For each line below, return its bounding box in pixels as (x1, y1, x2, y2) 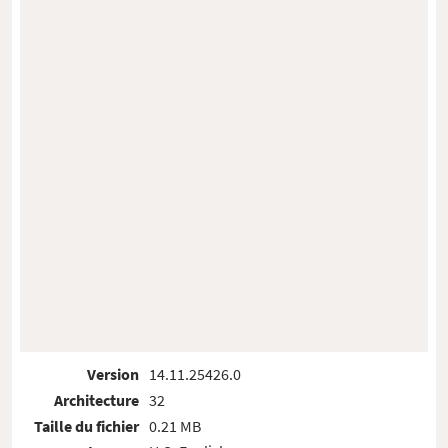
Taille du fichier (34, 415, 140, 436)
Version (87, 364, 140, 385)
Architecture (54, 389, 140, 410)
